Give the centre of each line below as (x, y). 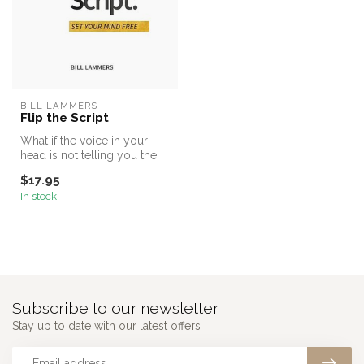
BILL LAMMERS (59, 106)
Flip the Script (65, 118)
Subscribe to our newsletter (115, 309)
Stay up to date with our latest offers (106, 326)
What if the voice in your (84, 141)
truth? (35, 170)
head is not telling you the (89, 155)
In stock (39, 196)
